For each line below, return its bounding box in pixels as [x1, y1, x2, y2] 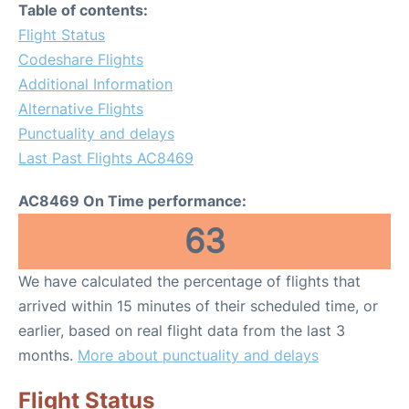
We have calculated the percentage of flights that [18, 272, 361, 290]
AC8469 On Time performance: [18, 192, 246, 210]
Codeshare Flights [18, 50, 143, 68]
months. [18, 346, 78, 364]
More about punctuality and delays [78, 346, 319, 364]
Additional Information [18, 75, 173, 93]
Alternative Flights [18, 100, 143, 118]
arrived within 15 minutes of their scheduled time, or [18, 297, 378, 315]
